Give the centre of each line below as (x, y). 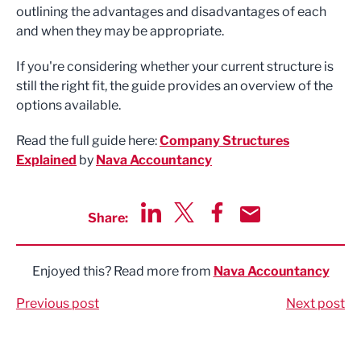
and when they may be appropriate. (120, 31)
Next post (315, 303)
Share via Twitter (223, 231)
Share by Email (283, 231)
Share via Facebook (265, 231)
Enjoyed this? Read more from (122, 271)
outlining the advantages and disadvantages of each (171, 12)
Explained (46, 160)
